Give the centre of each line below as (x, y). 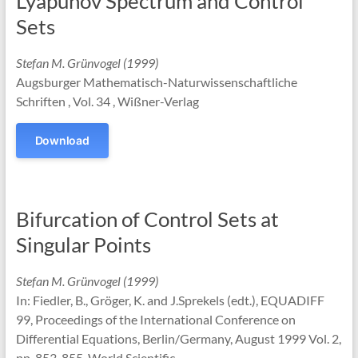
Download (62, 140)
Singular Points (83, 245)
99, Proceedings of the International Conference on (155, 319)
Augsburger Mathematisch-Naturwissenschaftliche (156, 82)
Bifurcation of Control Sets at (147, 219)
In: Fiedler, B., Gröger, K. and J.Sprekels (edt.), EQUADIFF (170, 300)
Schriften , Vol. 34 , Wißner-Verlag (107, 101)
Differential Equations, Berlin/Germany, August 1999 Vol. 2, (178, 338)
